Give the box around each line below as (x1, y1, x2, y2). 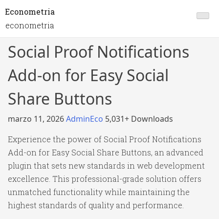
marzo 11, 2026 (8, 113, 66, 124)
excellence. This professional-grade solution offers (8, 174, 201, 184)
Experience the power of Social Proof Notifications (8, 134, 201, 144)
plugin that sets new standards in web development (8, 160, 205, 171)
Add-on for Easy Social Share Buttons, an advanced (8, 147, 203, 157)
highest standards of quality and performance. (8, 200, 184, 210)
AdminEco (66, 113, 105, 124)
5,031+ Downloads (105, 113, 173, 124)
